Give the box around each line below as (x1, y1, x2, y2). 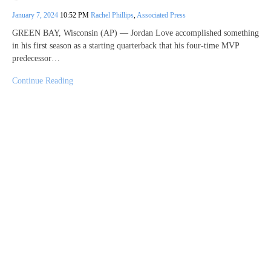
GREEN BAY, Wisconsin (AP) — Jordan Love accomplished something (12, 28, 259, 38)
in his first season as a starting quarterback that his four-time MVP (12, 41, 239, 50)
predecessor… (12, 53, 60, 63)
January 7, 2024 (12, 10, 60, 19)
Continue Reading (12, 76, 73, 85)
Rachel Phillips (91, 10, 134, 19)
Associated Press (137, 10, 186, 19)
